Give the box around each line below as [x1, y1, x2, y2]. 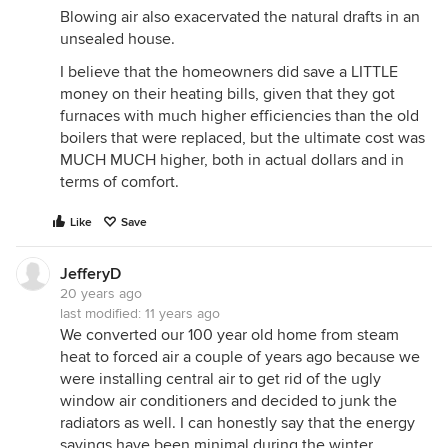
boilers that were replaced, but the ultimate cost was [60, 128, 425, 148]
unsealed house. [60, 29, 175, 49]
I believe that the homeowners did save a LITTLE [60, 62, 398, 82]
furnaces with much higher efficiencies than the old [60, 106, 419, 126]
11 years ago [145, 305, 220, 322]
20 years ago [60, 285, 142, 302]
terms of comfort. [60, 172, 179, 192]
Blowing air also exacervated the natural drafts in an [60, 7, 420, 27]
